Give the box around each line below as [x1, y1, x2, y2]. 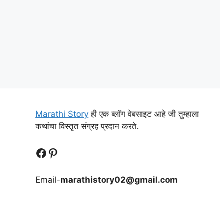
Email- [35, 174, 60, 185]
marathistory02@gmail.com [60, 174, 178, 185]
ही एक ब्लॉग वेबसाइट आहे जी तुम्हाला [88, 109, 199, 119]
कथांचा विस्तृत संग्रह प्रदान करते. [35, 121, 139, 131]
